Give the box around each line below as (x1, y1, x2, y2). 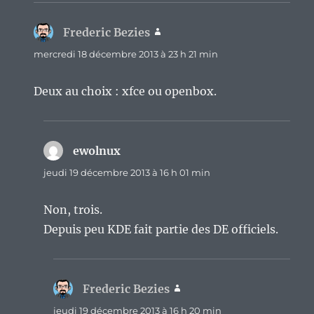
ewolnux (73, 143, 121, 158)
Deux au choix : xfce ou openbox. (34, 83, 217, 98)
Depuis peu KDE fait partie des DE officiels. (43, 221, 279, 236)
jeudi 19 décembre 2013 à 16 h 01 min (43, 166, 211, 178)
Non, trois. (43, 202, 103, 217)
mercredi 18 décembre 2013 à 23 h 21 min (34, 48, 219, 60)
